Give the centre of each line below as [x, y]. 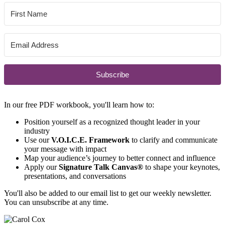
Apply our [41, 167]
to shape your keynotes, [182, 167]
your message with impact [65, 149]
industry [37, 131]
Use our [38, 140]
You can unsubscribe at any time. [56, 202]
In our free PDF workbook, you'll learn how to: [79, 105]
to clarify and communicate [174, 140]
